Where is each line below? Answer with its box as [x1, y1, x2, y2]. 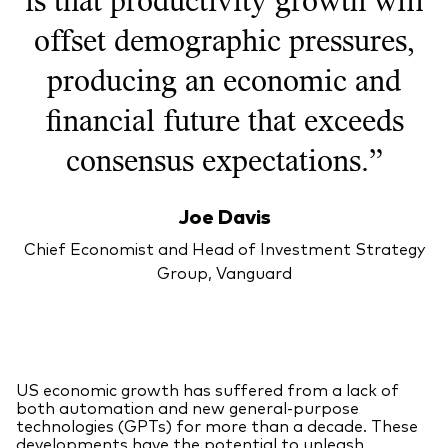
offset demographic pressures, [33, 21, 415, 58]
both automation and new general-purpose [16, 395, 359, 418]
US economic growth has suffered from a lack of [16, 377, 399, 400]
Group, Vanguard [156, 260, 292, 283]
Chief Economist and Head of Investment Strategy [23, 236, 425, 259]
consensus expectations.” [65, 141, 383, 178]
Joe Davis [177, 201, 271, 229]
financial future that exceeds [44, 101, 404, 138]
